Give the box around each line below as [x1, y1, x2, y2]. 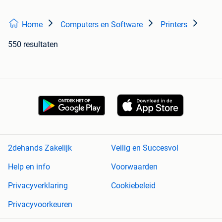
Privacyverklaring [8, 181, 68, 191]
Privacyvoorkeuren [8, 200, 72, 210]
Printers [161, 19, 187, 29]
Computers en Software [60, 19, 143, 29]
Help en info [8, 162, 50, 172]
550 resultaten [8, 39, 58, 49]
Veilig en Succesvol [111, 143, 178, 153]
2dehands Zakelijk [8, 143, 72, 153]
